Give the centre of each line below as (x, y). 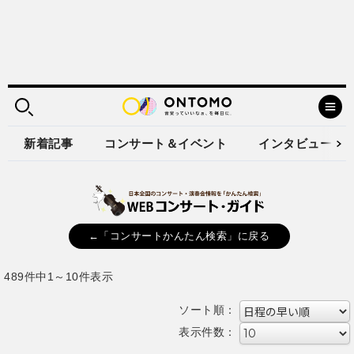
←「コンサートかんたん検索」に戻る (179, 236)
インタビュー (295, 143)
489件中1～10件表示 (58, 276)
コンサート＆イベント (166, 143)
